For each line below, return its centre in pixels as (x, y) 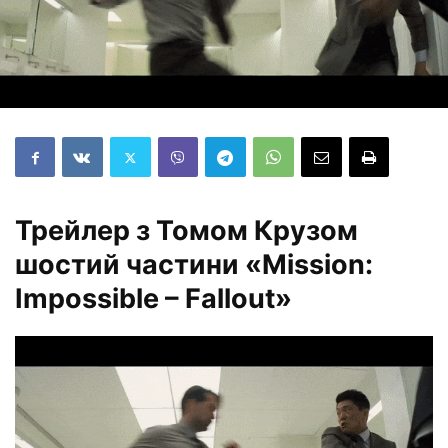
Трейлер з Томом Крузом (186, 231)
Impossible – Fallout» (153, 299)
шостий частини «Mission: (194, 265)
